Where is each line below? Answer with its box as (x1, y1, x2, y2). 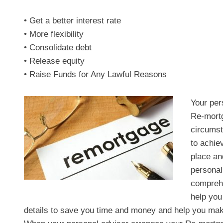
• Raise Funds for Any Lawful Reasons (24, 69, 167, 80)
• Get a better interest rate (24, 15, 121, 26)
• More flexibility (24, 29, 84, 39)
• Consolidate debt (24, 42, 92, 53)
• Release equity (24, 56, 85, 66)
